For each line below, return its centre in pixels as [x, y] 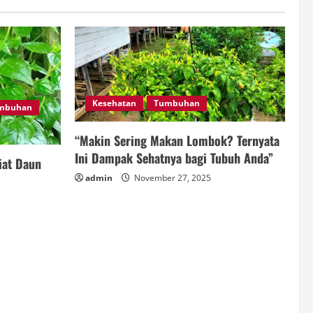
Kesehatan [114, 103]
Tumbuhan [177, 103]
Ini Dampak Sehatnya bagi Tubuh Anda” [174, 158]
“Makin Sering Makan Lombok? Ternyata [177, 140]
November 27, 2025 [172, 177]
